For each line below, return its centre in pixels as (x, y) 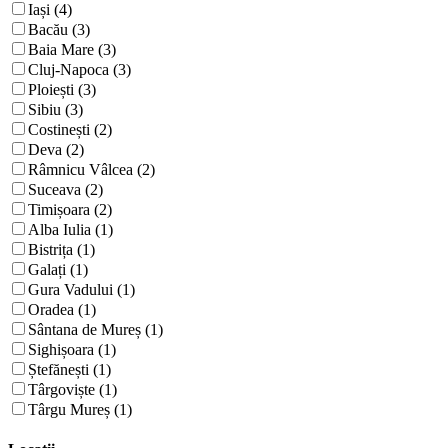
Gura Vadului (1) (81, 290)
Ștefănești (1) (69, 370)
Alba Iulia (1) (70, 230)
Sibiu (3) (55, 110)
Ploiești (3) (62, 90)
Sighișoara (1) (72, 350)
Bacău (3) (59, 30)
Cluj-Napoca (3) (79, 70)
